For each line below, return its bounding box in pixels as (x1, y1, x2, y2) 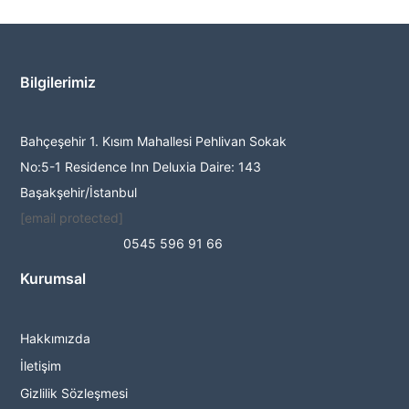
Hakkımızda (20, 330, 91, 346)
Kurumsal (20, 269, 87, 288)
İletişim (20, 358, 62, 373)
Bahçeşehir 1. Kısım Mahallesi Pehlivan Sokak (20, 133, 288, 149)
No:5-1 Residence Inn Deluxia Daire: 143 (20, 159, 262, 174)
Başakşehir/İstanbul (20, 184, 138, 200)
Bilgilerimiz (20, 73, 97, 91)
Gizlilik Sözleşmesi (20, 385, 129, 401)
